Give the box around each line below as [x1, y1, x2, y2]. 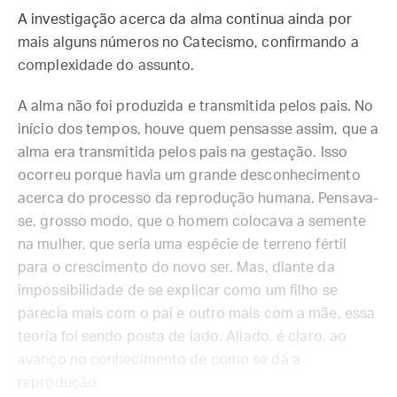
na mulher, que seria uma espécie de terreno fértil [18, 237, 347, 252]
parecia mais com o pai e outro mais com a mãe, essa [18, 307, 376, 321]
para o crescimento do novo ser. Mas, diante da [18, 261, 335, 275]
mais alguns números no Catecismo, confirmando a [18, 35, 359, 50]
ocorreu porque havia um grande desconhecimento [18, 168, 361, 183]
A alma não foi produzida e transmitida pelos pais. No [18, 99, 374, 113]
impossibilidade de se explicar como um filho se [18, 284, 338, 298]
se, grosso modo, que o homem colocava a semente [18, 214, 366, 229]
